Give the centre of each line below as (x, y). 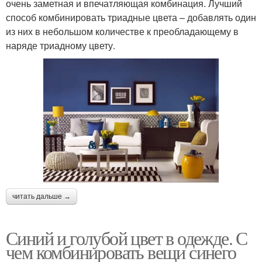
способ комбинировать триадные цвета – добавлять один (131, 18)
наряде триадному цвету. (61, 46)
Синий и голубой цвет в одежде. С (127, 237)
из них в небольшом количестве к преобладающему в (122, 32)
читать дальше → (42, 196)
